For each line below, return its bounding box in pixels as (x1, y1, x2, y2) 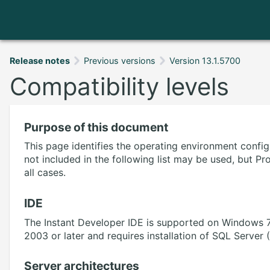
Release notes (10, 55, 70, 66)
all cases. (24, 166, 66, 179)
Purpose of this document (24, 119, 168, 134)
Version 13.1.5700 (169, 55, 240, 66)
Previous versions (84, 55, 155, 66)
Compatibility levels (10, 71, 229, 101)
